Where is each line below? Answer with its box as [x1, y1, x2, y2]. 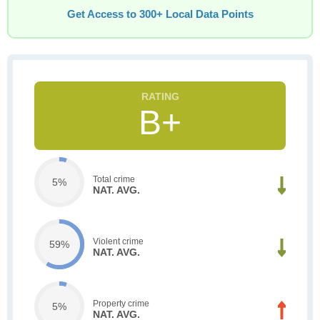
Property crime [93, 298, 149, 309]
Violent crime [93, 236, 144, 246]
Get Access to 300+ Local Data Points [66, 9, 254, 20]
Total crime [93, 174, 135, 184]
